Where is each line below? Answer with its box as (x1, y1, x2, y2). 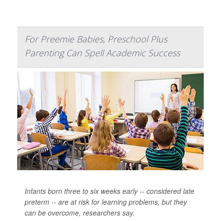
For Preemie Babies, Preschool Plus (25, 33, 167, 45)
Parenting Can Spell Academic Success (25, 47, 180, 59)
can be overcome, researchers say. (25, 208, 135, 218)
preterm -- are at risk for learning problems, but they (25, 197, 187, 207)
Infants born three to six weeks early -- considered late (25, 186, 194, 196)
